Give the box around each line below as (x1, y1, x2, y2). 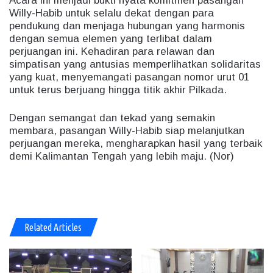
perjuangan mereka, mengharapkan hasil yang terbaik (9, 137, 262, 149)
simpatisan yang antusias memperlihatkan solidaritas (9, 58, 261, 70)
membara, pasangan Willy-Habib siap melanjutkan (9, 124, 244, 136)
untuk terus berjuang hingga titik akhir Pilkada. (9, 83, 227, 96)
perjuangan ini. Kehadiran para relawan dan (9, 45, 214, 57)
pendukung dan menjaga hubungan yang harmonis (9, 19, 245, 32)
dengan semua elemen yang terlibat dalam (9, 32, 212, 44)
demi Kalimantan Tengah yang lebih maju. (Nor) (9, 150, 234, 162)
